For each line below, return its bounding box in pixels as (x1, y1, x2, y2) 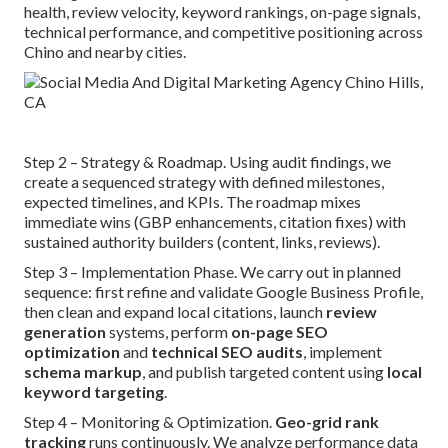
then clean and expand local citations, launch (24, 302, 326, 322)
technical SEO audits (151, 342, 303, 362)
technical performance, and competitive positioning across (24, 22, 423, 42)
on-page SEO (231, 322, 328, 342)
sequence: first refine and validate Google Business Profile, (24, 282, 423, 302)
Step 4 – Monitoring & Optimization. (24, 412, 275, 432)
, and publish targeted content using (142, 362, 387, 382)
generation (24, 322, 106, 342)
